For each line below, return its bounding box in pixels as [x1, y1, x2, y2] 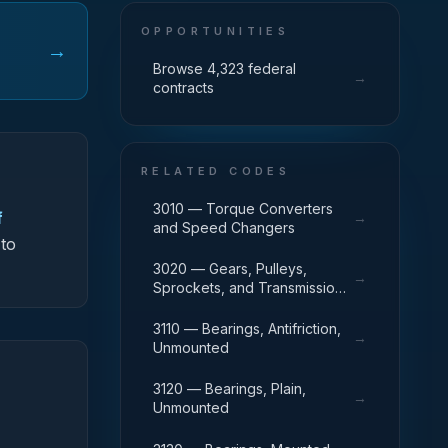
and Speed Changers [153, 219, 295, 236]
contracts [153, 79, 214, 96]
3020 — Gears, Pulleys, [153, 260, 307, 277]
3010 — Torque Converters [153, 200, 333, 217]
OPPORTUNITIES [141, 24, 290, 38]
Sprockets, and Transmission [153, 279, 343, 296]
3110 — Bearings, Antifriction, [153, 320, 341, 337]
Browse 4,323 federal [153, 60, 296, 77]
